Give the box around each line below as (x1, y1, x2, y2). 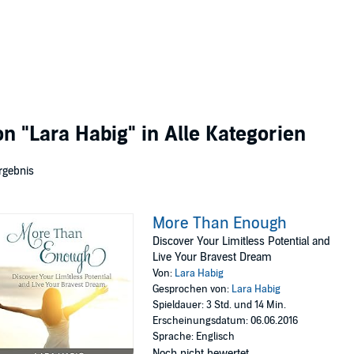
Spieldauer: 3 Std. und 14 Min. (153, 299, 287, 311)
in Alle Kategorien (136, 122, 306, 146)
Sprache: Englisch (153, 330, 235, 343)
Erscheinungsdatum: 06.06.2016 (153, 314, 299, 327)
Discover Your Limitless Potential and (153, 235, 331, 248)
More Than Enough (153, 214, 288, 233)
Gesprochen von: (153, 283, 232, 296)
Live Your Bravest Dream (153, 250, 273, 264)
